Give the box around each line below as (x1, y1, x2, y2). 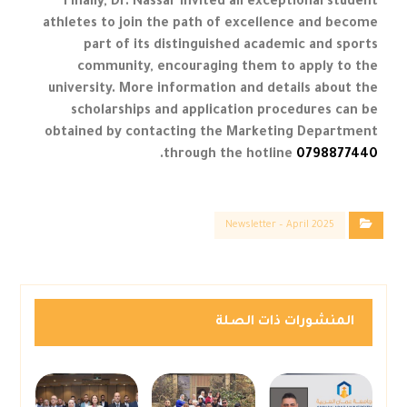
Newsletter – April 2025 (224, 220, 334, 232)
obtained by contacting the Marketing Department (44, 126, 378, 142)
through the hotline (163, 148, 296, 164)
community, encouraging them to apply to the (76, 61, 378, 76)
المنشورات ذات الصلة (214, 315, 354, 331)
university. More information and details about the (47, 83, 378, 98)
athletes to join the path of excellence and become (42, 17, 378, 33)
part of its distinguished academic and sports (83, 39, 378, 55)
